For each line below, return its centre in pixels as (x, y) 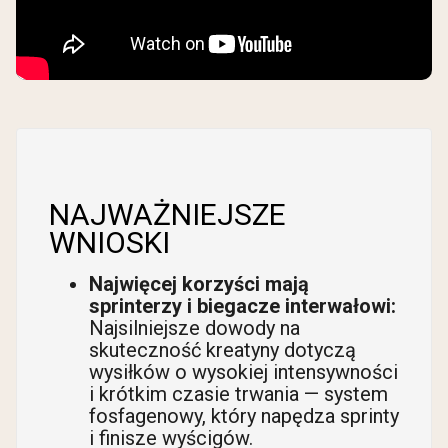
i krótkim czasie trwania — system (238, 394)
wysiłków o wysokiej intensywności (243, 372)
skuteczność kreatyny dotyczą (222, 350)
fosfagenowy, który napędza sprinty (244, 416)
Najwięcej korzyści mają (199, 284)
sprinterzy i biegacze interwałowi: (242, 306)
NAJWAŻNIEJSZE (167, 215)
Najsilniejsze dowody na (194, 328)
